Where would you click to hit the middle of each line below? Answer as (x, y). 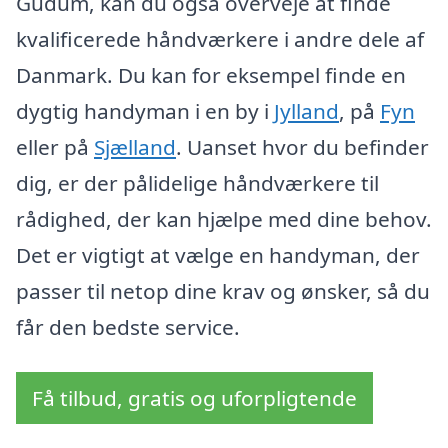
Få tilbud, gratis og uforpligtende (194, 398)
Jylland (306, 110)
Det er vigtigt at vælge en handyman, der (218, 254)
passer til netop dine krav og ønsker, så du (223, 290)
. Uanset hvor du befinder (302, 146)
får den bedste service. (128, 326)
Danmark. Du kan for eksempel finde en (211, 74)
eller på (55, 146)
